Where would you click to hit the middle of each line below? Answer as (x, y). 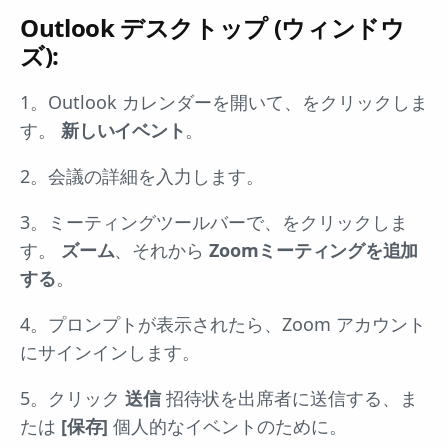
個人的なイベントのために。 (227, 425)
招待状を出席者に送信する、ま (289, 397)
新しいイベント (123, 129)
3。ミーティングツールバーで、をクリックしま (214, 221)
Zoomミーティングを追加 (313, 249)
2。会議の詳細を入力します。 (142, 175)
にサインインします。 (110, 351)
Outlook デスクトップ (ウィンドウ (212, 27)
